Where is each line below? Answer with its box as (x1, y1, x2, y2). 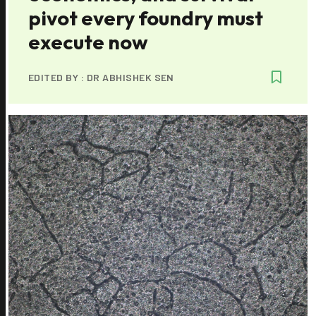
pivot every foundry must (28, 5, 263, 30)
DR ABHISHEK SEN (86, 71, 174, 83)
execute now (28, 29, 148, 54)
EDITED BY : (28, 71, 87, 83)
